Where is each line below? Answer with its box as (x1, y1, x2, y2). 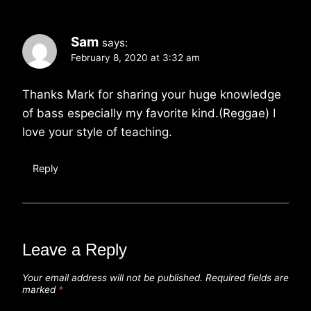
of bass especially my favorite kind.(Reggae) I (22, 106, 276, 121)
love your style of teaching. (22, 125, 172, 140)
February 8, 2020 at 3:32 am (71, 52, 200, 64)
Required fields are (205, 272, 289, 284)
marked (22, 284, 58, 296)
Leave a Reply (22, 240, 127, 260)
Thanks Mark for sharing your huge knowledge (22, 87, 281, 102)
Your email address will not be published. (22, 272, 203, 284)
